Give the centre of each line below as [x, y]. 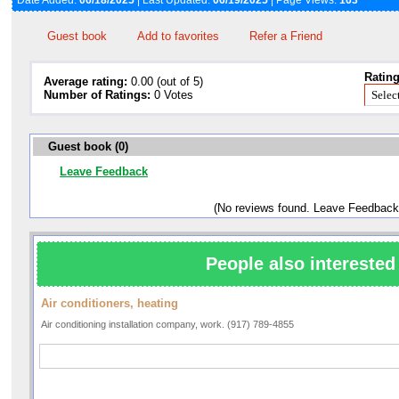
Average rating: [85, 82]
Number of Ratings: [97, 95]
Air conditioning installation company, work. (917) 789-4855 [167, 325]
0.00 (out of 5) [165, 82]
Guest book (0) [86, 147]
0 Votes [172, 95]
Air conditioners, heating [110, 304]
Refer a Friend [286, 37]
